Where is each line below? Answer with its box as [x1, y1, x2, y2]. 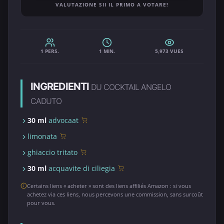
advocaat [48, 115, 78, 125]
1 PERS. [40, 47, 59, 54]
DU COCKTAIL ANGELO [91, 82, 171, 92]
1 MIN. [99, 47, 115, 54]
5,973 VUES [155, 47, 183, 54]
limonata [27, 131, 57, 141]
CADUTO [30, 96, 61, 106]
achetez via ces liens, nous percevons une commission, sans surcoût [27, 190, 203, 198]
